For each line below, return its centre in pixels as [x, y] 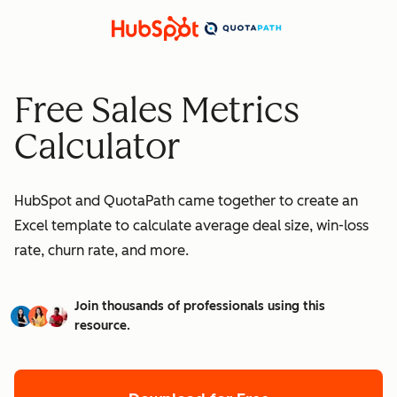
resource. [102, 325]
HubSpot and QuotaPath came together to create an [186, 200]
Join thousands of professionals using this [200, 306]
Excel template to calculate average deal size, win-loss [191, 225]
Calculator [97, 146]
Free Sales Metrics [157, 110]
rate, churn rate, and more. [101, 250]
